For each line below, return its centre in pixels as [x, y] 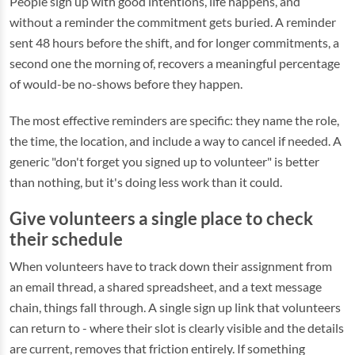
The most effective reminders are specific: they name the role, [174, 120]
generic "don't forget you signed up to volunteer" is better [164, 161]
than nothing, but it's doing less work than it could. [146, 182]
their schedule [66, 239]
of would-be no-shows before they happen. [126, 84]
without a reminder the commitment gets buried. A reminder [173, 22]
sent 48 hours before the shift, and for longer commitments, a [174, 42]
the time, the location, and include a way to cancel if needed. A [176, 141]
